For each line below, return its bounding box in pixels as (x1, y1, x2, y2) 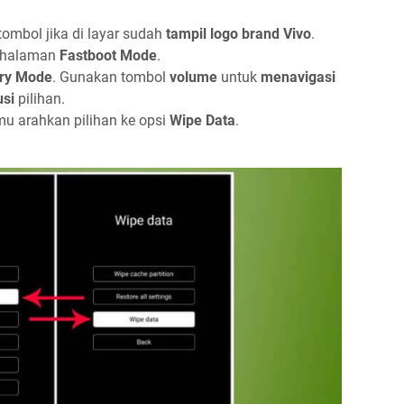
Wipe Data (170, 112, 235, 129)
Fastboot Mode (60, 47, 157, 64)
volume (170, 69, 221, 86)
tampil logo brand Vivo (166, 25, 311, 42)
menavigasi (261, 69, 335, 86)
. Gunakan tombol (52, 69, 170, 86)
